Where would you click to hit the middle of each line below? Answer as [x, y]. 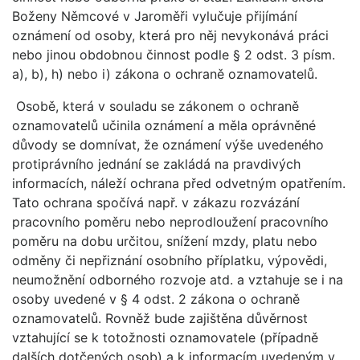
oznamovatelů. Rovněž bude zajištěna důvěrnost [160, 318]
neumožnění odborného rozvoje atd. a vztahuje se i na [178, 280]
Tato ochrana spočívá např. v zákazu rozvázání [156, 202]
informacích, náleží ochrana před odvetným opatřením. [179, 183]
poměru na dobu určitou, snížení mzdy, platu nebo [165, 241]
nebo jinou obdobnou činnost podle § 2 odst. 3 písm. [174, 55]
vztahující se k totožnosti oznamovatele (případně [165, 337]
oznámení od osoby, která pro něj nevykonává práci [170, 35]
